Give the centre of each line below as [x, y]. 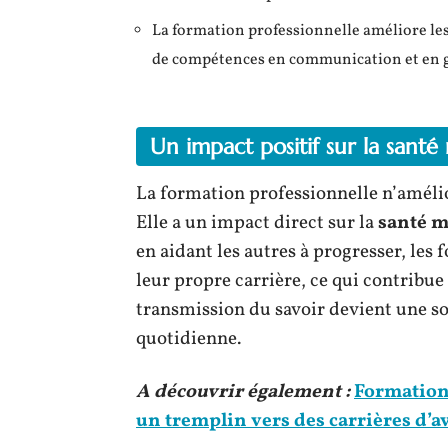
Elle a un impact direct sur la [257, 223]
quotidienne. [188, 339]
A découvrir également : [243, 392]
